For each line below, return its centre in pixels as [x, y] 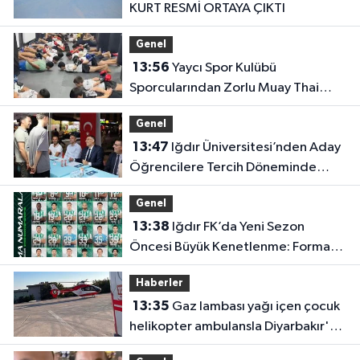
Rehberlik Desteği [182, 187]
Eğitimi [150, 108]
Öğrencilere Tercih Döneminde [223, 167]
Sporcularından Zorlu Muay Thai [224, 88]
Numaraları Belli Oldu [192, 267]
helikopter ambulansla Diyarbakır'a [233, 326]
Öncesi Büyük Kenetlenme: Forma [229, 247]
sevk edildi [161, 346]
